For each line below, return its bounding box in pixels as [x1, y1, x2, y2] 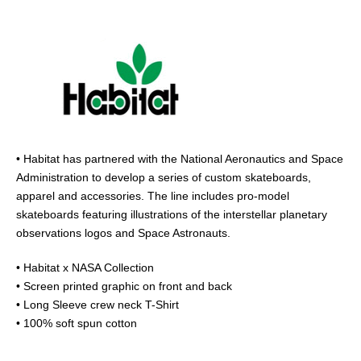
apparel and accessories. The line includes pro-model [16, 189, 289, 202]
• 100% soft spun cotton [16, 316, 137, 330]
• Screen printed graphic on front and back [16, 279, 232, 293]
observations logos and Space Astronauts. [16, 226, 230, 239]
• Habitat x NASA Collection [16, 260, 154, 274]
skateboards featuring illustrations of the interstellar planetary [16, 207, 327, 221]
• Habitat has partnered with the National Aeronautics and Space [16, 151, 343, 165]
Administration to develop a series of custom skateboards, [16, 170, 311, 184]
